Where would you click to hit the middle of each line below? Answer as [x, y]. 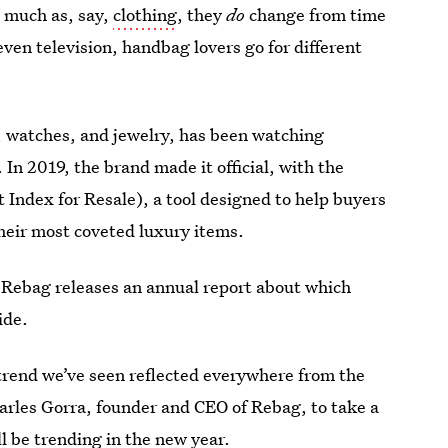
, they [202, 14]
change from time [316, 14]
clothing [145, 14]
